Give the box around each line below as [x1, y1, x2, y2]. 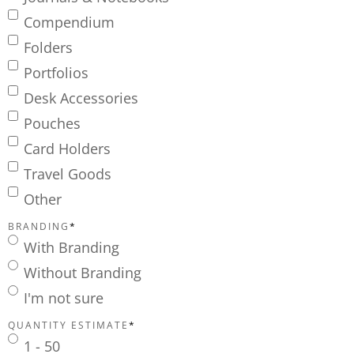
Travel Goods [24, 164, 111, 184]
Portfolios [24, 63, 88, 83]
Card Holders [24, 139, 111, 159]
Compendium [24, 13, 115, 32]
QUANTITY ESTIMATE [8, 318, 129, 333]
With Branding [24, 238, 119, 258]
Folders [24, 38, 73, 58]
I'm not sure [24, 288, 104, 308]
